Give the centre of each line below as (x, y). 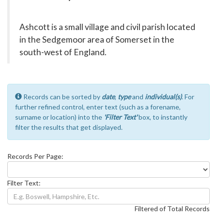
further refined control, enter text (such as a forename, (98, 107)
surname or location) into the (59, 117)
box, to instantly (162, 117)
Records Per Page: (35, 156)
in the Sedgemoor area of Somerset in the (97, 39)
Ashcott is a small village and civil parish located (107, 27)
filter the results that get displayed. (69, 127)
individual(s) (163, 97)
